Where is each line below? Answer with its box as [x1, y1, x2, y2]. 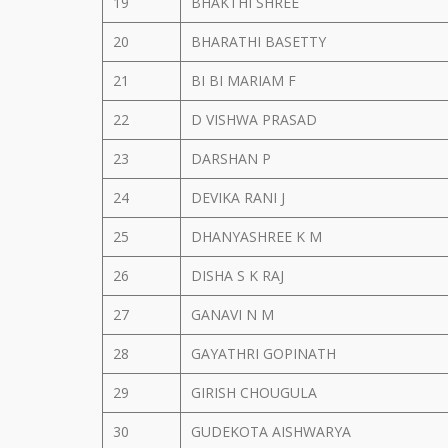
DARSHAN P [191, 149, 275, 168]
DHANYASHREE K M [191, 227, 326, 246]
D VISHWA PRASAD [191, 110, 321, 129]
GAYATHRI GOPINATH [191, 344, 340, 363]
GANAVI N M [191, 305, 278, 324]
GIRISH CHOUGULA [191, 383, 321, 402]
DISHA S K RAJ [191, 266, 288, 285]
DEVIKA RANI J [191, 188, 289, 207]
